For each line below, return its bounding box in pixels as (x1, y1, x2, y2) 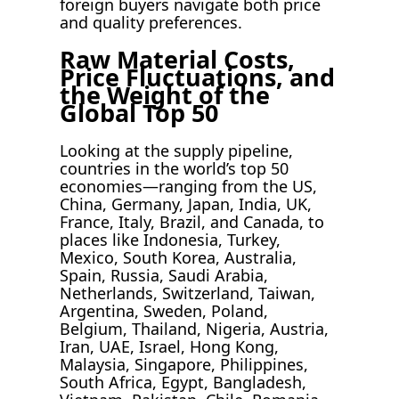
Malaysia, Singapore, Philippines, (60, 354, 309, 376)
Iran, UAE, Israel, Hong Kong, (60, 336, 280, 358)
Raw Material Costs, (60, 42, 296, 76)
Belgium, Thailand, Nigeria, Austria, (60, 318, 330, 340)
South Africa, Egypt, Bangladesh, (60, 371, 307, 394)
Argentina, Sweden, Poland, (60, 300, 269, 322)
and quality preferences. (60, 11, 243, 33)
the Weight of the (60, 77, 271, 111)
